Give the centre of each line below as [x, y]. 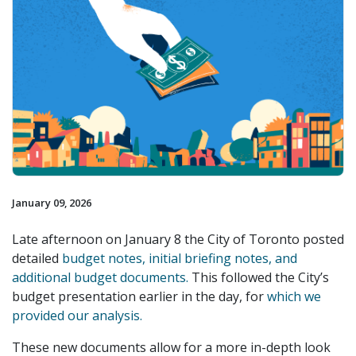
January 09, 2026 [52, 202]
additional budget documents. [100, 277]
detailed [37, 258]
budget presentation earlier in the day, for [138, 296]
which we [292, 296]
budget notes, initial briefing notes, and [180, 258]
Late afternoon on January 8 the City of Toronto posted [178, 239]
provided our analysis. [77, 315]
